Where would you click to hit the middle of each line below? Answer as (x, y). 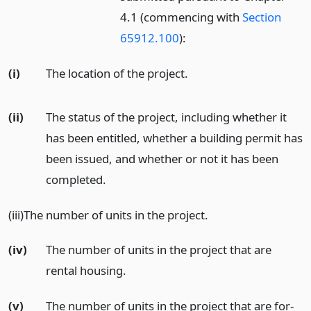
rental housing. (86, 271)
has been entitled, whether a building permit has (174, 137)
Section (262, 17)
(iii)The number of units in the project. (108, 215)
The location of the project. (117, 74)
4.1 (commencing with (182, 17)
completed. (76, 179)
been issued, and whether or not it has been (162, 158)
